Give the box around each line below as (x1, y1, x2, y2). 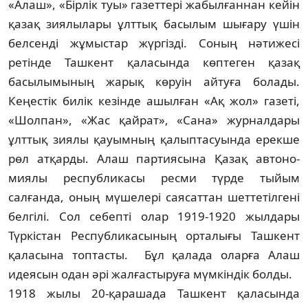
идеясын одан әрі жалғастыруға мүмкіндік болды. (8, 265, 292, 282)
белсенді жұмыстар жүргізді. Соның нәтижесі (8, 34, 300, 51)
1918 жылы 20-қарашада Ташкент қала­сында (8, 285, 300, 301)
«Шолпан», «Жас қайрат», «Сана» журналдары (8, 111, 300, 128)
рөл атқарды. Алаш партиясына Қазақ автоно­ (8, 150, 300, 166)
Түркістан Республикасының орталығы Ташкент (8, 227, 300, 243)
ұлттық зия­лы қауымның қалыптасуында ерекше (8, 131, 300, 147)
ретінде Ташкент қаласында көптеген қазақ (8, 54, 300, 70)
